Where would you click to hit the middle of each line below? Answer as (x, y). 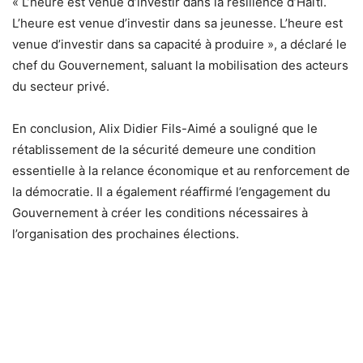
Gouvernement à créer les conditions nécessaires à (160, 213)
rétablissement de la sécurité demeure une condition (164, 150)
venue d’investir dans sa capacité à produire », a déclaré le (179, 45)
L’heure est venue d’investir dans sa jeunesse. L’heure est (177, 23)
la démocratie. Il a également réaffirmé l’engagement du (171, 192)
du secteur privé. (61, 87)
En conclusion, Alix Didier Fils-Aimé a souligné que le (165, 129)
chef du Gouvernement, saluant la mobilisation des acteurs (180, 66)
